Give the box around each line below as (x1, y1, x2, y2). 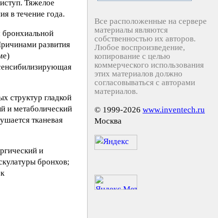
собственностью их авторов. (94, 34, 196, 43)
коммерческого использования (94, 60, 204, 70)
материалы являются (94, 25, 168, 35)
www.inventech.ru (143, 105, 205, 114)
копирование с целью (94, 52, 170, 61)
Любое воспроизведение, (94, 43, 185, 52)
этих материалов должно (94, 69, 182, 78)
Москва (94, 116, 122, 126)
